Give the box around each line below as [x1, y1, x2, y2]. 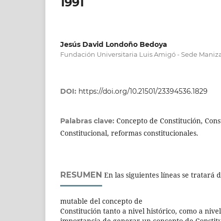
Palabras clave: [60, 116, 116, 125]
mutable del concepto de [60, 196, 143, 206]
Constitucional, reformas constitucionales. [60, 128, 198, 138]
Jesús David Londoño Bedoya [60, 39, 167, 49]
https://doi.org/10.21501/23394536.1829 [78, 86, 208, 96]
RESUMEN [60, 170, 102, 180]
